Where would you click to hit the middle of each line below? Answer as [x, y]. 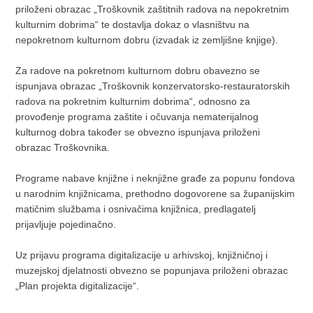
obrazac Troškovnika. [63, 147]
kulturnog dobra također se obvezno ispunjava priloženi [138, 132]
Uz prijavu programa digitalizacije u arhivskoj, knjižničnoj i [142, 255]
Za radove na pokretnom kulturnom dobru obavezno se [138, 71]
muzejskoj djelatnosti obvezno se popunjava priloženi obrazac [152, 270]
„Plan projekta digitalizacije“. [78, 286]
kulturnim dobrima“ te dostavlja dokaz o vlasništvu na [133, 24]
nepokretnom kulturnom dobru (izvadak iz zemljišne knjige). [147, 40]
